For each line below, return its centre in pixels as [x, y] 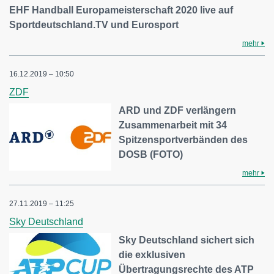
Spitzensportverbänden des [183, 140]
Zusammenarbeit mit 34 [173, 125]
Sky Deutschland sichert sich [187, 240]
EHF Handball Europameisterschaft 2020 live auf [121, 10]
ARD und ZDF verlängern [178, 111]
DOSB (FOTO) [151, 155]
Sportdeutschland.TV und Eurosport [94, 25]
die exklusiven [152, 255]
